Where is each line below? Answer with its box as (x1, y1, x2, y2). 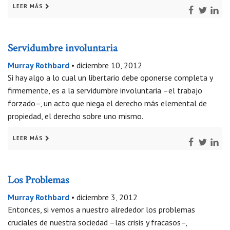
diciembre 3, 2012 (76, 192, 138, 203)
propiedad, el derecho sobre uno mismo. (8, 111, 143, 122)
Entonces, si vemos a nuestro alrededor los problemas (8, 204, 195, 215)
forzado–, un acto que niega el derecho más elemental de (8, 98, 207, 109)
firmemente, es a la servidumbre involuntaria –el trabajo (8, 85, 202, 96)
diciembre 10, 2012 (76, 60, 142, 71)
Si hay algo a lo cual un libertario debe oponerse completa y (8, 72, 213, 83)
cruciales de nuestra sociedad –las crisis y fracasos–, (8, 217, 187, 228)
